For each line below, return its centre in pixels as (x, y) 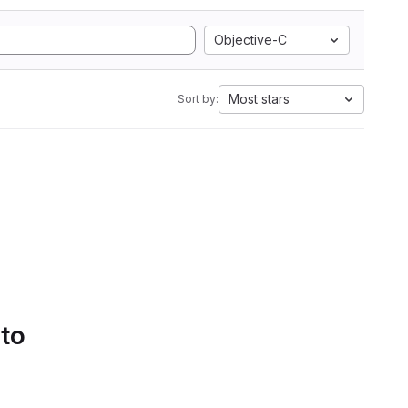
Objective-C (250, 40)
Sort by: (198, 99)
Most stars (259, 99)
